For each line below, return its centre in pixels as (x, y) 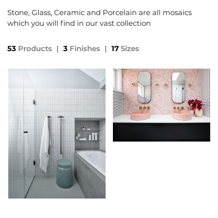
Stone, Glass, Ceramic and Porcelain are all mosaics (100, 13)
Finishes (85, 49)
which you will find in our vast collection (79, 23)
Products (35, 49)
